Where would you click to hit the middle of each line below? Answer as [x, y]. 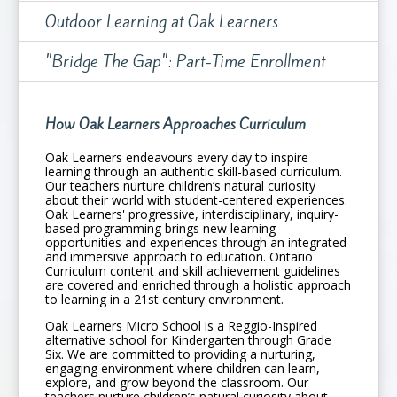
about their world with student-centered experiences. [196, 200]
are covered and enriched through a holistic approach [198, 285]
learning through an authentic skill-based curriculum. [194, 172]
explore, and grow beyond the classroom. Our [177, 383]
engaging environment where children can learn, [183, 369]
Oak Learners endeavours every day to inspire [177, 158]
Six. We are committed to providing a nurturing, [180, 354]
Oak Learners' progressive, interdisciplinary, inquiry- [192, 214]
